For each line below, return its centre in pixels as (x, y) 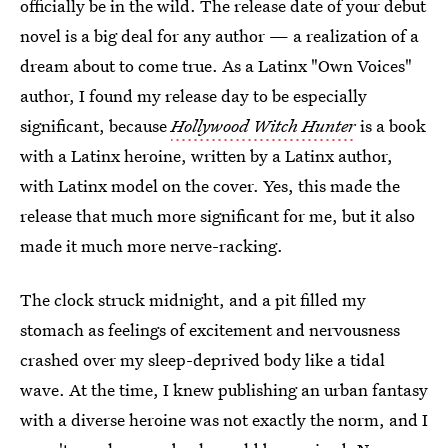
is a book (391, 125)
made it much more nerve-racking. (151, 245)
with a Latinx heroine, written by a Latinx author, (206, 155)
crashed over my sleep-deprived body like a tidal (202, 359)
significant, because (95, 125)
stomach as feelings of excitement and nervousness (210, 329)
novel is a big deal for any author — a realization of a (219, 35)
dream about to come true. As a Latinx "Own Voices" (216, 65)
